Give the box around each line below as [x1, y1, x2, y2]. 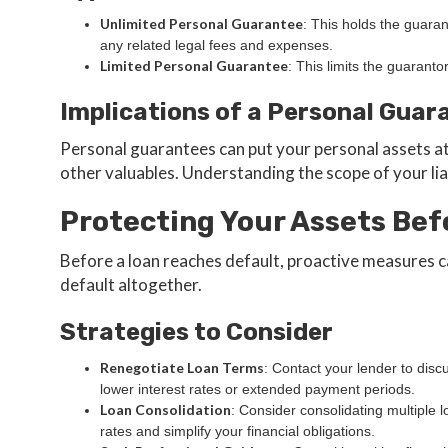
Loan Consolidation [100, 401, 231, 418]
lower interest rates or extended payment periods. [100, 381, 415, 397]
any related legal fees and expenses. [100, 37, 333, 53]
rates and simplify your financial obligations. [100, 423, 375, 439]
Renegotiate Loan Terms [100, 359, 264, 376]
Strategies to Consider [60, 318, 333, 346]
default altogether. [60, 274, 202, 295]
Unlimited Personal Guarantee [100, 15, 303, 32]
